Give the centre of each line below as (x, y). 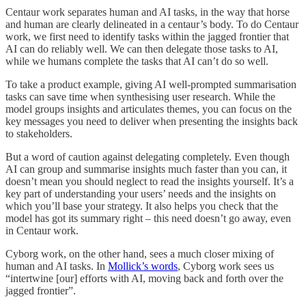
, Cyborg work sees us (226, 266)
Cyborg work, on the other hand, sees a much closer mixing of (140, 254)
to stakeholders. (39, 134)
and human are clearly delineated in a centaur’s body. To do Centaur (152, 25)
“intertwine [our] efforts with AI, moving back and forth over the (144, 279)
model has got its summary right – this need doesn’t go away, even (148, 219)
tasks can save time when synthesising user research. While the (140, 97)
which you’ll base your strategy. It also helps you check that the (142, 206)
